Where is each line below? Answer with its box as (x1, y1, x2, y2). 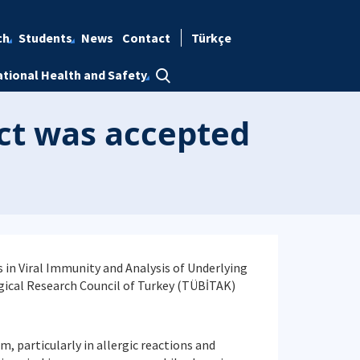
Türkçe (190, 30, 231, 46)
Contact (121, 30, 170, 46)
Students (18, 30, 72, 46)
